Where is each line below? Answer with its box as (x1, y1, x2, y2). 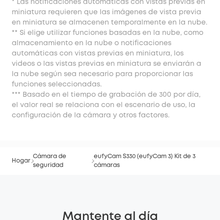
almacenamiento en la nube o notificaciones (12, 40, 171, 46)
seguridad (33, 162, 64, 168)
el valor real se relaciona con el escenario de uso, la (12, 102, 195, 108)
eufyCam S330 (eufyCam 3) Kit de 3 (93, 153, 195, 159)
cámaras (93, 162, 120, 168)
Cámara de (33, 153, 67, 159)
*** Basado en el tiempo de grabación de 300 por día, (12, 91, 200, 98)
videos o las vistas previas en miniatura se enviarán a (12, 60, 201, 67)
